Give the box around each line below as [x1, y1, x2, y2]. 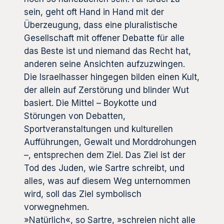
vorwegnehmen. [24, 202, 89, 212]
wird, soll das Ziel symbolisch [24, 189, 141, 199]
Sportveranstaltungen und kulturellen [24, 124, 173, 134]
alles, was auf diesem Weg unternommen [24, 176, 190, 186]
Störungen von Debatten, [24, 111, 125, 121]
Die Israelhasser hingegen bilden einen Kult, [24, 72, 199, 82]
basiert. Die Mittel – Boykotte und [24, 98, 156, 108]
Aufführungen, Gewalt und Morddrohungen [24, 137, 196, 147]
